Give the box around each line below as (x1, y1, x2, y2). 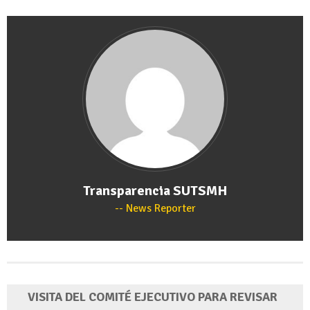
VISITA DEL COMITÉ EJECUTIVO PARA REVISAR (28, 289, 277, 304)
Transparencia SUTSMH (82, 181, 228, 199)
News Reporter (122, 201, 196, 215)
